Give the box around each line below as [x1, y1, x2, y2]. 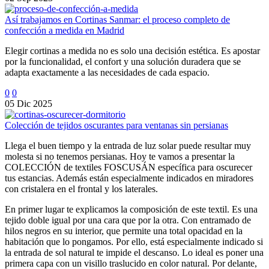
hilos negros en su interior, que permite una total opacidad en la [5, 225, 243, 236]
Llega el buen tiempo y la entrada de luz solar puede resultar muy [5, 140, 251, 151]
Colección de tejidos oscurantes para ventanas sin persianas [5, 119, 228, 130]
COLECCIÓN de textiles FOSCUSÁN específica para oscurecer [5, 162, 252, 172]
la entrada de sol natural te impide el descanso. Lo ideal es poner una [5, 247, 264, 258]
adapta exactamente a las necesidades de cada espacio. [5, 67, 210, 77]
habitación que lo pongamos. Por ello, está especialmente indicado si [5, 236, 263, 247]
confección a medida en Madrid [5, 25, 124, 35]
